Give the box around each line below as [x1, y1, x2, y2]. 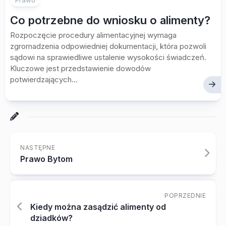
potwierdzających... [10, 75, 78, 85]
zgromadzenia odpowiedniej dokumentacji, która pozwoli [10, 41, 206, 51]
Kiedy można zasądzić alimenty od [30, 202, 166, 212]
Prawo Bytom [20, 154, 73, 164]
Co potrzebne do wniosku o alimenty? [10, 14, 210, 27]
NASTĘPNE [20, 144, 55, 152]
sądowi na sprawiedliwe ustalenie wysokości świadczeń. [10, 52, 206, 63]
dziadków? [30, 213, 73, 223]
